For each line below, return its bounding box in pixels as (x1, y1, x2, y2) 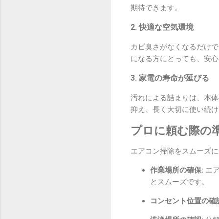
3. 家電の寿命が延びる (131, 73, 209, 83)
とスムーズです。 (150, 177, 209, 187)
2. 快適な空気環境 (131, 22, 194, 32)
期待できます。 (131, 3, 182, 12)
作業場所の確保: (150, 166, 203, 175)
